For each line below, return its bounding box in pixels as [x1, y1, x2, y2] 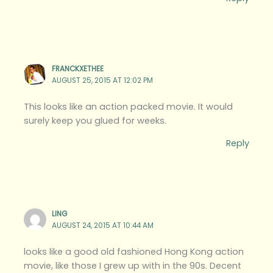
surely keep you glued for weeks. [24, 114, 167, 127]
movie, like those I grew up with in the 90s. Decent [24, 259, 242, 272]
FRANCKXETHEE [52, 63, 104, 74]
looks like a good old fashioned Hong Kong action [24, 245, 244, 258]
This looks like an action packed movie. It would [24, 100, 233, 113]
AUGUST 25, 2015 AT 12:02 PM [52, 75, 154, 85]
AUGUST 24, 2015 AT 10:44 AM [52, 220, 154, 230]
